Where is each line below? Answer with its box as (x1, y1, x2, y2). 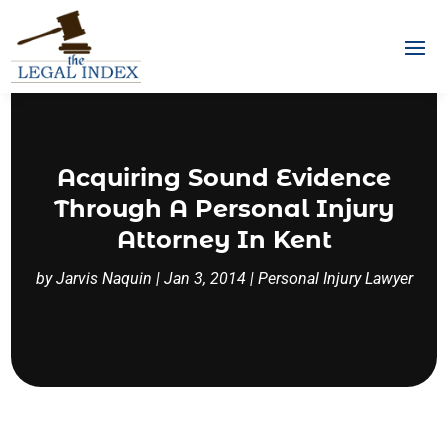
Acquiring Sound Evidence (57, 163, 391, 193)
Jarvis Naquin (55, 269, 152, 289)
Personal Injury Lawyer (257, 269, 413, 289)
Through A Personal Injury (54, 194, 394, 224)
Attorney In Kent (116, 225, 332, 255)
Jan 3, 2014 (163, 269, 246, 289)
